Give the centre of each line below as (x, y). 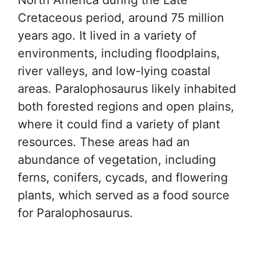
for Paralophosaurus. (75, 213)
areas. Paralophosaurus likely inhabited (127, 88)
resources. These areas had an (104, 142)
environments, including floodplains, (119, 53)
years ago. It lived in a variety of (107, 35)
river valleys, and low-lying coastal (114, 71)
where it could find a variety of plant (119, 124)
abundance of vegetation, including (117, 159)
